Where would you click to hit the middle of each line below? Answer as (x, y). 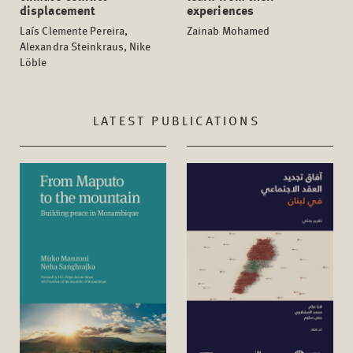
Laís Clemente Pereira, (74, 30)
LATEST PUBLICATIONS (176, 121)
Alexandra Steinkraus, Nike (85, 46)
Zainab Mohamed (229, 30)
